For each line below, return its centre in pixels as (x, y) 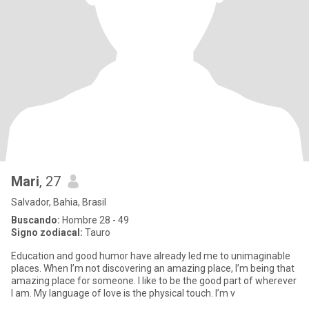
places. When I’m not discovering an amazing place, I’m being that (153, 268)
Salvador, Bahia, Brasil (59, 202)
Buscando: (36, 220)
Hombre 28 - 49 (94, 220)
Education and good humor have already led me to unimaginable (151, 256)
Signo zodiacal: (47, 232)
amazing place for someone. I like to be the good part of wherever (154, 281)
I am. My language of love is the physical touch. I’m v (134, 293)
